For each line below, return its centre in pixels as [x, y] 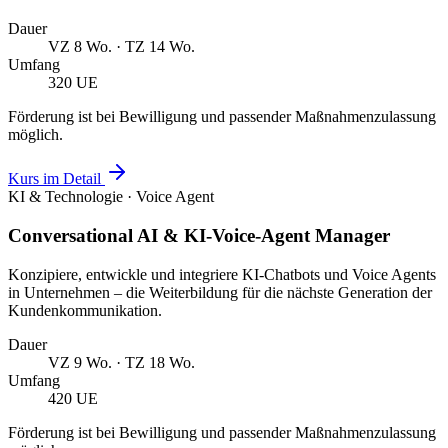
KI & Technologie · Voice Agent [111, 197]
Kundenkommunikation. [85, 310]
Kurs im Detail [56, 179]
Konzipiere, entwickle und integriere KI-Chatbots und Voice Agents [222, 274]
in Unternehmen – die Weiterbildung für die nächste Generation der [220, 292]
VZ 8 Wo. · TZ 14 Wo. [121, 47]
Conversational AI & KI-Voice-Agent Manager [199, 236]
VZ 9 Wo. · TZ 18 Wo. [121, 362]
